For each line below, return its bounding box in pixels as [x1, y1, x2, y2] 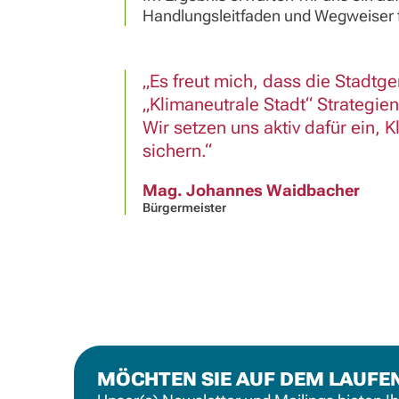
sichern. [142, 140, 205, 162]
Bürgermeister [142, 200, 226, 216]
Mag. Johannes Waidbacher [142, 181, 360, 200]
